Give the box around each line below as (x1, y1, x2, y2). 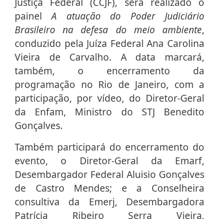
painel (15, 9, 52, 23)
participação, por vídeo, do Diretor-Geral (15, 91, 204, 105)
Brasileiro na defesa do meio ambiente (15, 23, 202, 37)
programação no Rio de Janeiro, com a (15, 78, 204, 91)
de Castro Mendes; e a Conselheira (15, 181, 204, 195)
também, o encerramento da (15, 64, 204, 78)
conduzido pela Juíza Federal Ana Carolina (15, 37, 204, 50)
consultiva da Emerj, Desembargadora (15, 195, 204, 209)
